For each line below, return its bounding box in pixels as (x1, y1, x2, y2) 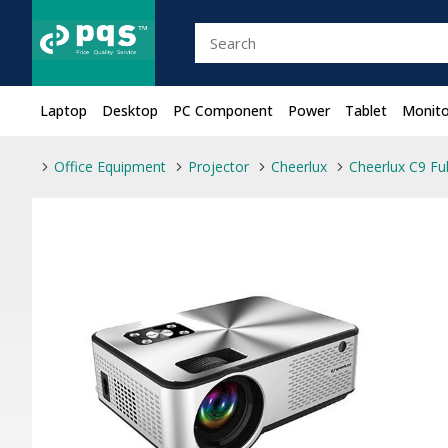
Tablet (345, 101, 387, 120)
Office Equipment (54, 157, 166, 176)
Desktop (102, 101, 158, 120)
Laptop (40, 101, 87, 120)
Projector (188, 157, 249, 176)
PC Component (173, 101, 273, 120)
